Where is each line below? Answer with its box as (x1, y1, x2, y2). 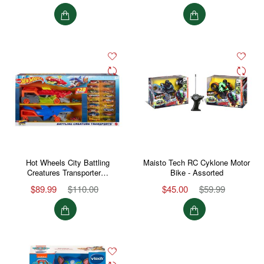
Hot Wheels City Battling (25, 157, 110, 168)
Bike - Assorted (170, 167, 223, 178)
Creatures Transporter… (27, 167, 108, 178)
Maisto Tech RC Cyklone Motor (143, 157, 250, 168)
